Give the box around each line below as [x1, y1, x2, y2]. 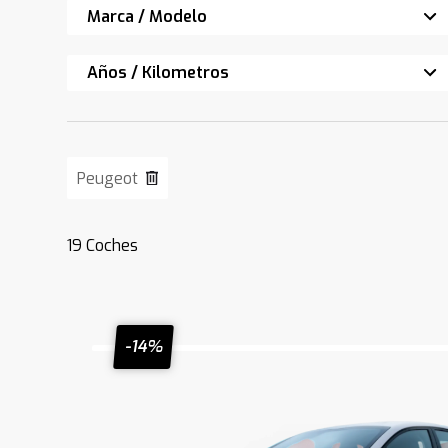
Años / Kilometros [87, 62, 230, 83]
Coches [82, 235, 139, 256]
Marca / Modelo [87, 6, 208, 27]
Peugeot [77, 168, 139, 189]
